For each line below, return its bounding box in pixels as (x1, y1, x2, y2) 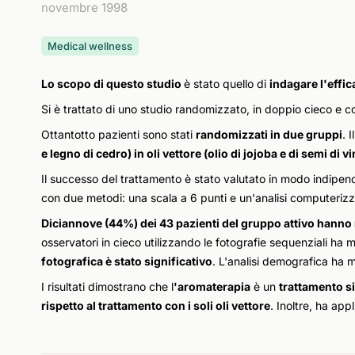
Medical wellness (48, 40, 132, 52)
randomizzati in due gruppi (196, 128, 342, 141)
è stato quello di (184, 77, 269, 90)
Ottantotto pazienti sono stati (41, 128, 196, 141)
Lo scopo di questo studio (41, 77, 184, 90)
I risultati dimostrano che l (41, 280, 174, 293)
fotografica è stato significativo (41, 254, 212, 268)
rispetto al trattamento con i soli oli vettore (41, 299, 270, 312)
